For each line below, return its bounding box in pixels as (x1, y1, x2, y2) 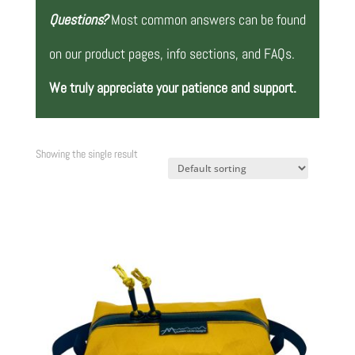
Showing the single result (35, 147, 138, 161)
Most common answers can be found (110, 10, 306, 29)
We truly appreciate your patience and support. (48, 78, 296, 97)
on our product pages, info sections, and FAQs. (48, 44, 295, 63)
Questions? (48, 10, 108, 29)
